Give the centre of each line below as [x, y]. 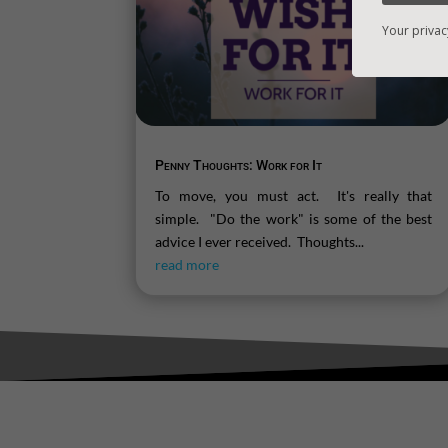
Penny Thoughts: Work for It [239, 165]
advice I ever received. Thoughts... [260, 242]
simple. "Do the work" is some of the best [294, 219]
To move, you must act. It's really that [294, 196]
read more [187, 265]
